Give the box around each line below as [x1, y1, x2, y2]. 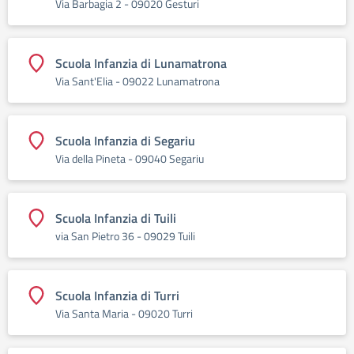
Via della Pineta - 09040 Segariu [55, 150, 204, 167]
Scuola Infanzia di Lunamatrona [55, 54, 227, 73]
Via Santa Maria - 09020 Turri [55, 305, 193, 322]
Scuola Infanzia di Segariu [55, 131, 195, 150]
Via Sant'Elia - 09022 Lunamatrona [55, 73, 220, 89]
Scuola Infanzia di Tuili [55, 209, 176, 228]
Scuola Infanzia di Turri [55, 286, 179, 305]
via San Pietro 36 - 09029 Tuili [55, 228, 195, 244]
